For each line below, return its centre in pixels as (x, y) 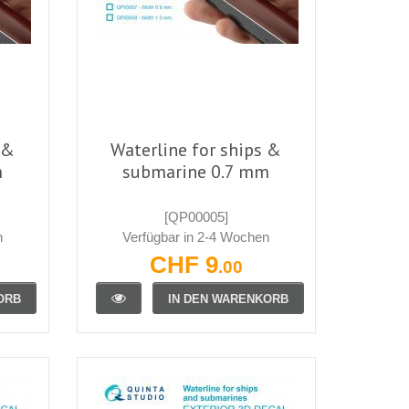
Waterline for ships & (196, 149)
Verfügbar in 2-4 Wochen (196, 236)
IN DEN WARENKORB (228, 299)
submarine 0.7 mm (196, 171)
